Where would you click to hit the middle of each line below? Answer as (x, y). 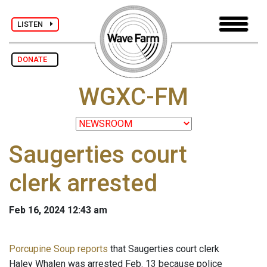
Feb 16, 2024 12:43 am (58, 210)
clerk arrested (83, 184)
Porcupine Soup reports (58, 249)
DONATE (35, 59)
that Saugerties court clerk (164, 249)
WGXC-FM (133, 97)
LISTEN (34, 24)
